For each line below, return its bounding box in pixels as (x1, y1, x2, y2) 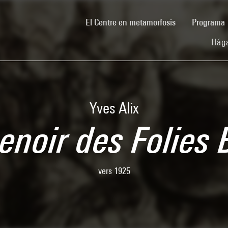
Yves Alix (89, 99, 139, 117)
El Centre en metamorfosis (85, 16, 176, 27)
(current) (175, 16, 205, 27)
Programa (192, 16, 227, 27)
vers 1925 (98, 165, 130, 176)
